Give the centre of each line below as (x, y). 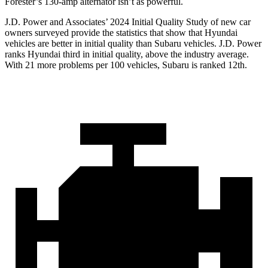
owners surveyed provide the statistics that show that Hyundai (121, 33)
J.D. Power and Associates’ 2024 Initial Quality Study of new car (128, 22)
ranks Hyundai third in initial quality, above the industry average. (127, 54)
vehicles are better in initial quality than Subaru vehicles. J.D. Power (133, 44)
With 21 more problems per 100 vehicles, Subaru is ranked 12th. (126, 65)
